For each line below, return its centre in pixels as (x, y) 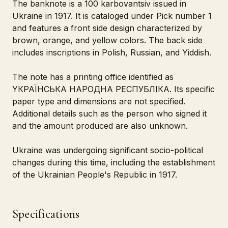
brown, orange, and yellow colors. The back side (107, 40)
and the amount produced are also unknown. (100, 126)
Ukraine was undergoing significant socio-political (108, 150)
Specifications (46, 214)
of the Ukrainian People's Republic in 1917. (95, 175)
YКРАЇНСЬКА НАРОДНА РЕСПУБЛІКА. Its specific (113, 89)
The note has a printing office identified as (93, 77)
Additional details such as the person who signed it (109, 113)
